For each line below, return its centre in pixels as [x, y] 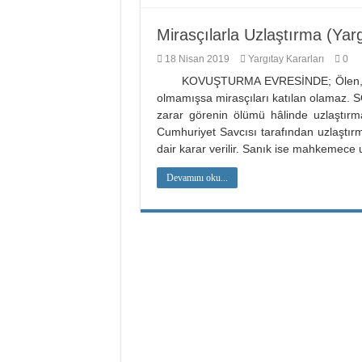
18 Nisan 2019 [197, 59]
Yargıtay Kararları [286, 59]
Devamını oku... [197, 178]
